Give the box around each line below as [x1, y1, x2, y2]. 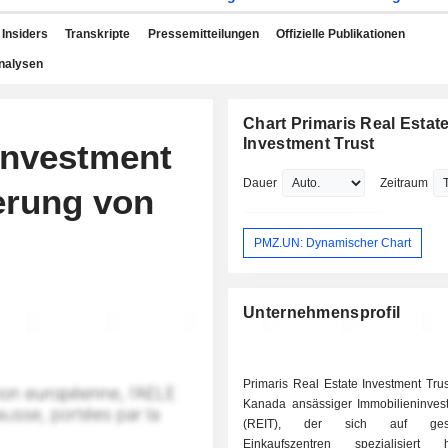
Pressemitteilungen [147, 27, 259, 41]
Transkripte [65, 27, 130, 41]
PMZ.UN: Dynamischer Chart [254, 235, 412, 250]
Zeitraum [380, 176, 429, 190]
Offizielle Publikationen [276, 27, 405, 41]
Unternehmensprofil [243, 304, 401, 322]
